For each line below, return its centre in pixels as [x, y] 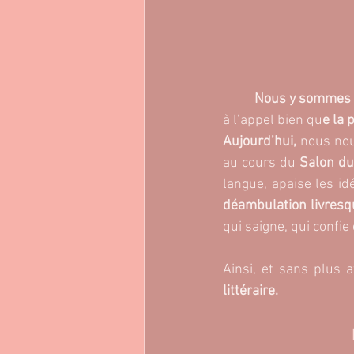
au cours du [259, 164]
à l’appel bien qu [273, 121]
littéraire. [250, 292]
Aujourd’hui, [262, 142]
